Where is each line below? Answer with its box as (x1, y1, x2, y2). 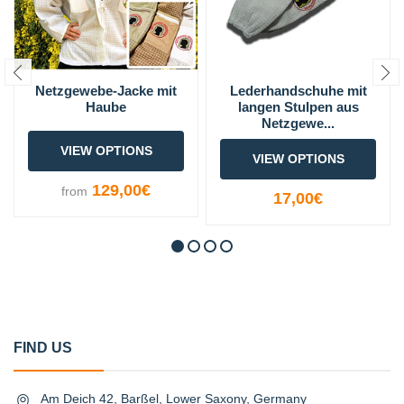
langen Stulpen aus (237, 99, 359, 115)
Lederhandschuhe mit (229, 83, 367, 99)
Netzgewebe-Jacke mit (35, 83, 177, 99)
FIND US (14, 340, 72, 356)
